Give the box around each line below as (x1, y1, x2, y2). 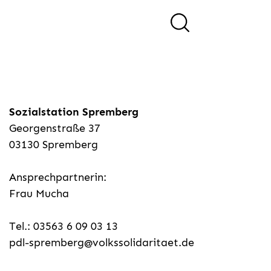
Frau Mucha (9, 187, 69, 201)
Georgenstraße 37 (9, 122, 100, 135)
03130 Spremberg (9, 138, 98, 152)
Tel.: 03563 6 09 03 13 (9, 220, 118, 233)
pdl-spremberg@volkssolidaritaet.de (9, 236, 194, 250)
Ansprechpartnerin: (9, 171, 106, 184)
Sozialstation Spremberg (9, 105, 139, 119)
